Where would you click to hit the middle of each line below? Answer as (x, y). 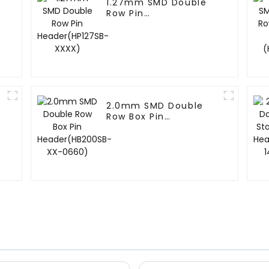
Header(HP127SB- (149, 24)
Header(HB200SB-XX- (160, 128)
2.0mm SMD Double (155, 106)
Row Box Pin (135, 117)
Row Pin (125, 14)
